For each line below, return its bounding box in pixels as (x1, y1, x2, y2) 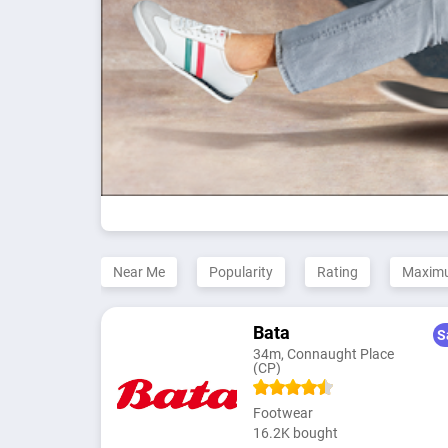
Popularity (208, 263, 273, 280)
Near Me (112, 263, 165, 280)
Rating (316, 263, 358, 280)
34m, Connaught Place (252, 345, 394, 362)
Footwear (252, 404, 313, 421)
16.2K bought (252, 424, 338, 441)
